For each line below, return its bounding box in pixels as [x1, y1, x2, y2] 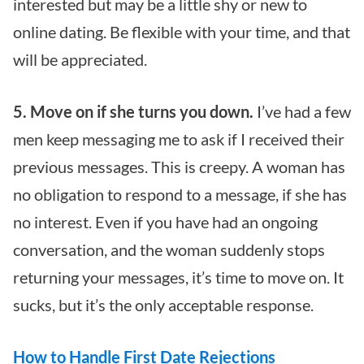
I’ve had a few [253, 101, 351, 121]
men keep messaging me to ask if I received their [13, 128, 344, 149]
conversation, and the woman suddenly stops [13, 239, 325, 259]
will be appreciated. [13, 49, 147, 69]
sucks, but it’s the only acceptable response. [13, 294, 314, 314]
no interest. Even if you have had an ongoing [13, 211, 318, 232]
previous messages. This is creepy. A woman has [13, 156, 345, 176]
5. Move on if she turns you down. [13, 101, 253, 121]
